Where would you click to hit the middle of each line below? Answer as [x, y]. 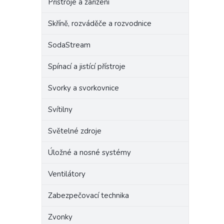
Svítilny [60, 109]
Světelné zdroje [75, 131]
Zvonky [60, 217]
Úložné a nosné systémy [89, 152]
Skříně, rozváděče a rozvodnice [100, 23]
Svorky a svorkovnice [83, 88]
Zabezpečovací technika [88, 195]
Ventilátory [67, 174]
